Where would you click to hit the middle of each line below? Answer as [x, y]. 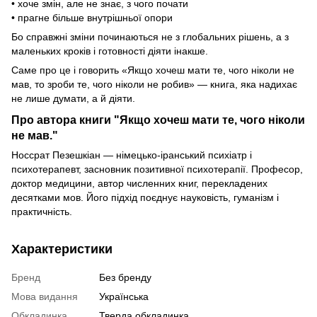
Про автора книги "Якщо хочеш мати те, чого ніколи [158, 120]
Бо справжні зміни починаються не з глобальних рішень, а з [150, 36]
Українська [124, 297]
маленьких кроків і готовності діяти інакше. [110, 51]
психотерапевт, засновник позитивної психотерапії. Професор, [157, 169]
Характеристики [62, 249]
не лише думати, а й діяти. [73, 98]
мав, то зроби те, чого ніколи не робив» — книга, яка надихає [154, 84]
